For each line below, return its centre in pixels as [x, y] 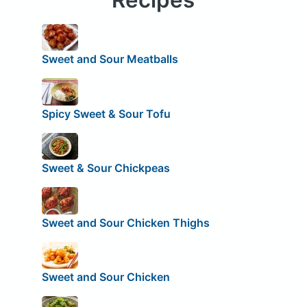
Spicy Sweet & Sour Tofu [106, 113]
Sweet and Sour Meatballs [110, 59]
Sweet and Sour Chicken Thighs [125, 222]
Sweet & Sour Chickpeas [106, 168]
